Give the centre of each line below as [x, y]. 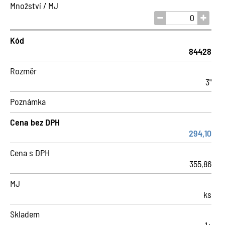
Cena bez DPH [35, 122]
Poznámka [28, 101]
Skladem [25, 214]
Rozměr [23, 71]
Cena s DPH [30, 153]
